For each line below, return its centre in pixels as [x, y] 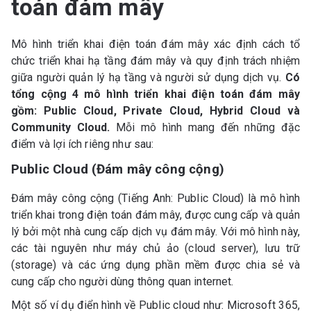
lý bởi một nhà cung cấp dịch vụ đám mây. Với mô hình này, [155, 231]
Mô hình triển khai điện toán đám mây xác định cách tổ [155, 44]
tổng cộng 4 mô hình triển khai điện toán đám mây [155, 94]
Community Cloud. [64, 127]
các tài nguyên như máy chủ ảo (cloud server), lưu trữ [155, 248]
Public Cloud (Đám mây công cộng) [127, 169]
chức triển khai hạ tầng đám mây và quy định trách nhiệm [155, 60]
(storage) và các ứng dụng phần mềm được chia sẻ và [155, 264]
